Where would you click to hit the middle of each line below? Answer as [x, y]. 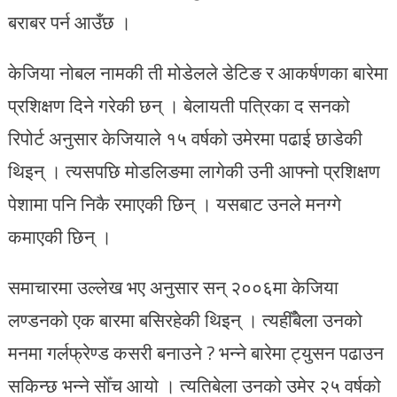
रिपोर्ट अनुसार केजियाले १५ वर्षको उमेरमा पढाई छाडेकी [185, 139]
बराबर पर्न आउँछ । [69, 23]
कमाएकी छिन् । [59, 237]
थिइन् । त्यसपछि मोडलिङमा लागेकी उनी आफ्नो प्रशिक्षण [194, 171]
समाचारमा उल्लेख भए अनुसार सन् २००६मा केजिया [173, 288]
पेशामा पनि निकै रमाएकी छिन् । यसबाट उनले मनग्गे [174, 204]
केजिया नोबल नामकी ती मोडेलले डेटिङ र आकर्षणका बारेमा [198, 73]
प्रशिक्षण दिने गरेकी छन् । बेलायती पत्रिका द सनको [179, 106]
